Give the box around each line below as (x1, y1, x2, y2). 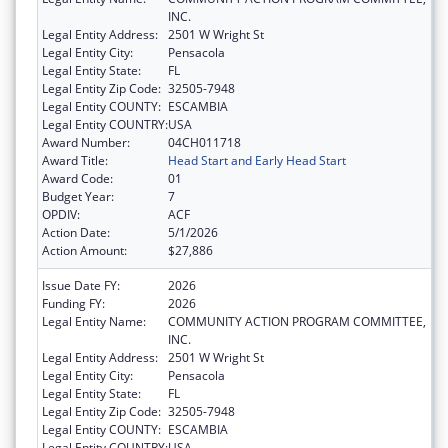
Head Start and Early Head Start (168, 152, 346, 170)
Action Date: (42, 224, 110, 242)
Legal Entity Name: (42, 313, 146, 331)
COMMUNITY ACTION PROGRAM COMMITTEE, (168, 313, 426, 331)
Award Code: (42, 170, 113, 188)
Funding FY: (42, 295, 105, 313)
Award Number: (42, 134, 130, 152)
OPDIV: (42, 206, 80, 224)
